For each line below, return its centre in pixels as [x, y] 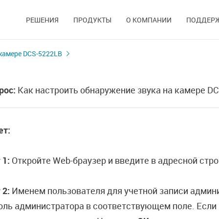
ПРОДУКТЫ [92, 20]
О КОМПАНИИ [149, 20]
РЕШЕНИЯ [42, 20]
